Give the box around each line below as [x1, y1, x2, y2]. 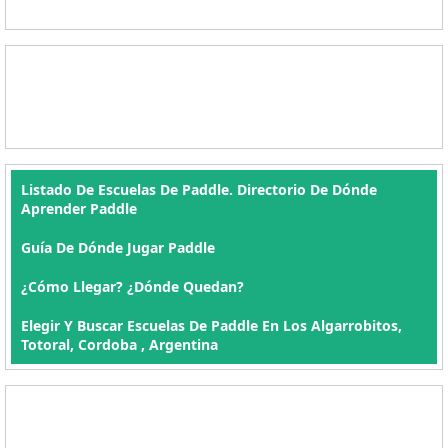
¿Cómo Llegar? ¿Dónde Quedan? [21, 277, 244, 296]
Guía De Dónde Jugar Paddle [21, 238, 215, 257]
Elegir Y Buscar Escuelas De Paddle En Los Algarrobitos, [21, 316, 402, 335]
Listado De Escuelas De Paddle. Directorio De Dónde [21, 180, 377, 199]
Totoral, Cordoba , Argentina [21, 335, 218, 354]
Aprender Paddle [21, 199, 137, 218]
